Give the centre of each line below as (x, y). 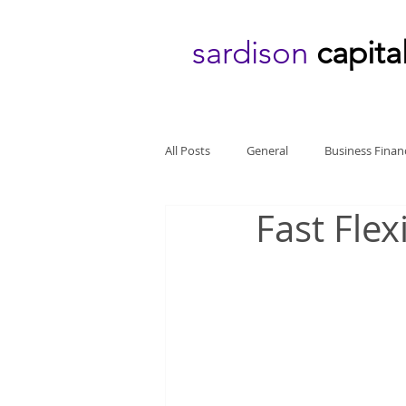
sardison (254, 52)
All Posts (188, 150)
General (267, 150)
